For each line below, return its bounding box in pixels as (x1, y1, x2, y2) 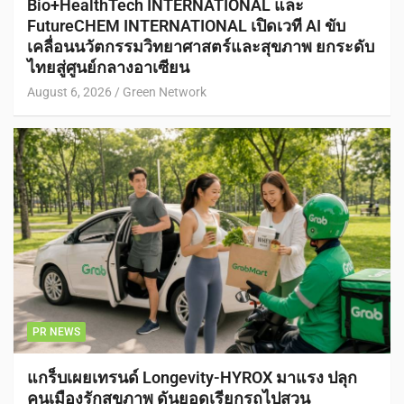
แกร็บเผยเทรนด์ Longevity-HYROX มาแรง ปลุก (27, 368, 357, 388)
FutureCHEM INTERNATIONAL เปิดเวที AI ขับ (27, 15, 345, 35)
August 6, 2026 (27, 84, 112, 99)
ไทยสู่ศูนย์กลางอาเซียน (27, 57, 189, 77)
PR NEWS (32, 326, 80, 339)
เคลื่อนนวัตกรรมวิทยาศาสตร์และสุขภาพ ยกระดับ (27, 36, 374, 56)
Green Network (123, 84, 207, 99)
